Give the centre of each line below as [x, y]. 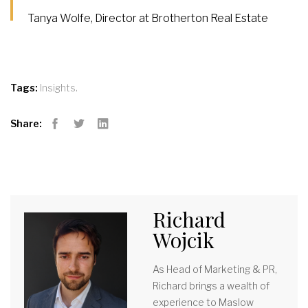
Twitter [90, 135]
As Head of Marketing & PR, [215, 269]
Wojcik [184, 240]
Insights [58, 88]
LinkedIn [119, 135]
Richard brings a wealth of [211, 285]
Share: [26, 123]
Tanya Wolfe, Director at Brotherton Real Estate [148, 18]
